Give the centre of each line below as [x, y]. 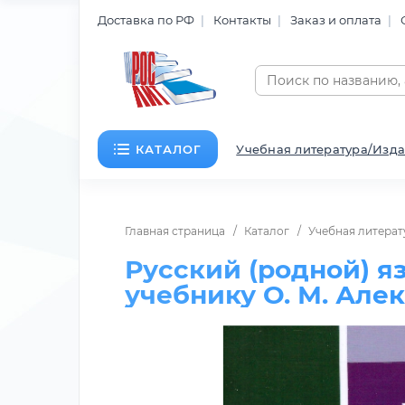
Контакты [242, 19]
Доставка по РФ [146, 19]
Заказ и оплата [336, 19]
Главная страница [175, 231]
